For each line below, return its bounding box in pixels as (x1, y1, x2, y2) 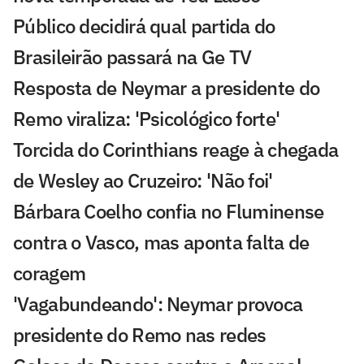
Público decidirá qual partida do (13, 12, 275, 39)
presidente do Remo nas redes (13, 321, 266, 348)
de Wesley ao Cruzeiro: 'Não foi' (13, 167, 273, 193)
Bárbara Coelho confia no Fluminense (13, 197, 324, 224)
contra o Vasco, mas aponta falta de (13, 228, 310, 255)
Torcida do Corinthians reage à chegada (13, 136, 339, 162)
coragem (13, 259, 86, 286)
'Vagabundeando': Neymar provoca (13, 290, 303, 317)
